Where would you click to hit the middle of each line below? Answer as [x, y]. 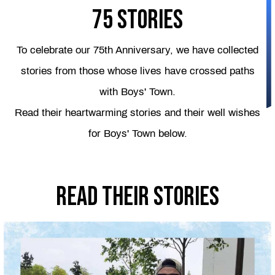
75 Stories [137, 21]
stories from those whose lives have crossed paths [137, 71]
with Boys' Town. [137, 91]
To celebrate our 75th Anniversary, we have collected [137, 50]
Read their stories [137, 197]
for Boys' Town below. [137, 133]
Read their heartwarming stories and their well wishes [137, 112]
